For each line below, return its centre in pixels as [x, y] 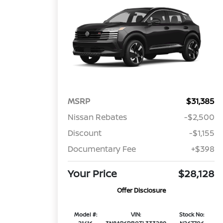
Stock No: [192, 215]
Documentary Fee [102, 149]
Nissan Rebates [98, 117]
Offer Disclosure [141, 190]
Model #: [85, 215]
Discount [85, 133]
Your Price [93, 174]
